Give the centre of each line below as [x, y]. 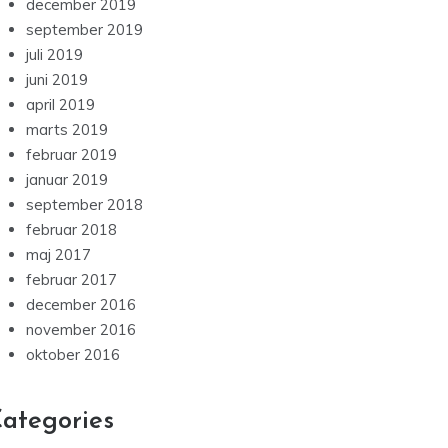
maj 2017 [58, 255]
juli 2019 [54, 55]
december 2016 [81, 305]
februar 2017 [71, 280]
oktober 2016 [73, 355]
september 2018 [84, 205]
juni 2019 [57, 80]
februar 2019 [71, 155]
